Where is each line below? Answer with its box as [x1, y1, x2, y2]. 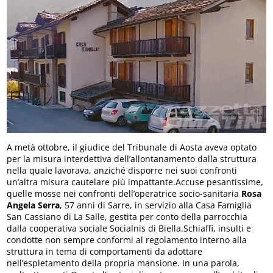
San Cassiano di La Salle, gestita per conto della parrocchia [7, 210, 248, 222]
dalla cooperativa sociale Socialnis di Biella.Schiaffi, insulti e [7, 222, 252, 234]
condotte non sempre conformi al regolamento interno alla [7, 233, 247, 246]
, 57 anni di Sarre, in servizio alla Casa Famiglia [60, 199, 252, 211]
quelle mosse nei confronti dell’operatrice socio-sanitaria [7, 187, 239, 199]
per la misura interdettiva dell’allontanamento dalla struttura [7, 152, 257, 165]
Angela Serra [7, 199, 60, 211]
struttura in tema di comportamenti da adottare [7, 245, 203, 257]
